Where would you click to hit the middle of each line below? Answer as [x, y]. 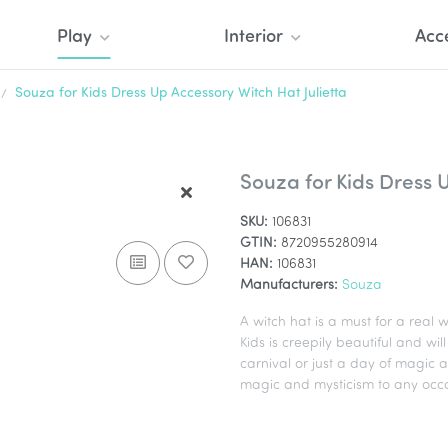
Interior [253, 37]
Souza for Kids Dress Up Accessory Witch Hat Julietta [181, 93]
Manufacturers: [289, 285]
